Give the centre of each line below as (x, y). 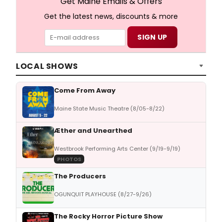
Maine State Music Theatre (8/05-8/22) (109, 109)
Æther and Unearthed (93, 131)
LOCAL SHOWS (47, 66)
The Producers (80, 176)
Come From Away (85, 91)
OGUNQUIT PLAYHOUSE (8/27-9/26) (103, 194)
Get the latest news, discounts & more (111, 17)
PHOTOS (69, 159)
